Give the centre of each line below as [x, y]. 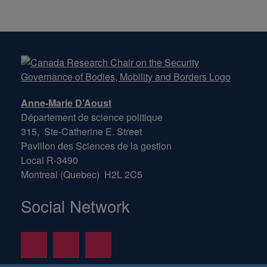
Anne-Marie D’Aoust [66, 103]
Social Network [75, 206]
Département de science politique [92, 117]
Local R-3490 [49, 160]
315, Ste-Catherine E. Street [81, 131]
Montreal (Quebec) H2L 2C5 [82, 174]
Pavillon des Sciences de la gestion [96, 145]
